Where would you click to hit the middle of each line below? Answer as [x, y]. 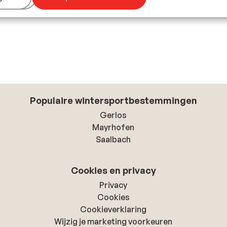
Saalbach [113, 139]
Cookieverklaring [113, 209]
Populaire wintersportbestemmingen [113, 100]
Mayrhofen [113, 127]
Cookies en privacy [113, 170]
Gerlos [113, 115]
